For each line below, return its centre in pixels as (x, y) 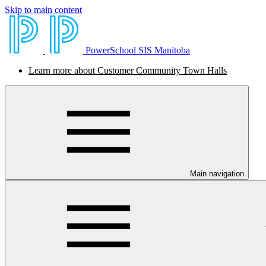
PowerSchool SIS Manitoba (138, 50)
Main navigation (217, 174)
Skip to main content (43, 10)
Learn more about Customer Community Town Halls (128, 70)
